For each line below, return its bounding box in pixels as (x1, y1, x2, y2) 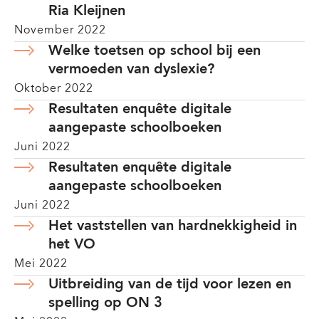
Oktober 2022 (14, 83, 93, 95)
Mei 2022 (14, 258, 68, 270)
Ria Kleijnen (48, 4, 125, 19)
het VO (48, 238, 95, 252)
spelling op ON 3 (48, 296, 162, 310)
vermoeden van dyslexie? (48, 63, 214, 77)
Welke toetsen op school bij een (48, 44, 261, 58)
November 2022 (14, 25, 106, 36)
